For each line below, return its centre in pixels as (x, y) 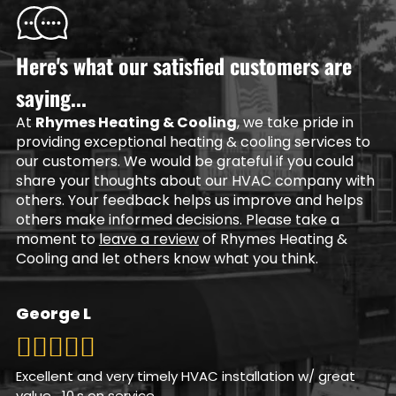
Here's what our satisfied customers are (183, 66)
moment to (57, 240)
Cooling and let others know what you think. (167, 259)
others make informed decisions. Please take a (177, 220)
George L (53, 313)
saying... (51, 98)
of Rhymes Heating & (273, 240)
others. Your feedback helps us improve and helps (189, 201)
